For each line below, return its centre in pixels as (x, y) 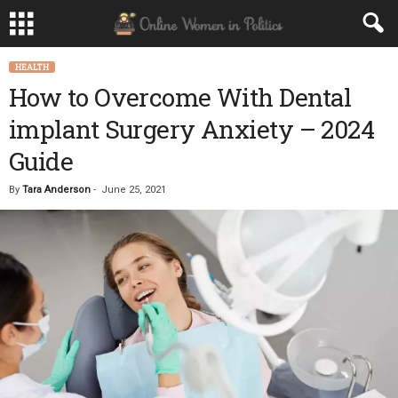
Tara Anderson (56, 190)
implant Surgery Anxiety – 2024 (192, 129)
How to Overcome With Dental (180, 97)
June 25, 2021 (134, 190)
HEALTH (32, 67)
